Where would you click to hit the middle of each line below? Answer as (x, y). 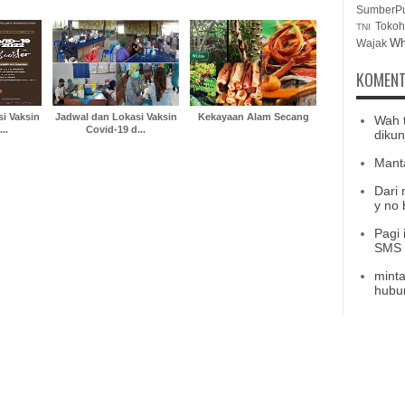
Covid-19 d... (116, 129)
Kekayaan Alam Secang (253, 117)
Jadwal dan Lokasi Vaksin (116, 117)
